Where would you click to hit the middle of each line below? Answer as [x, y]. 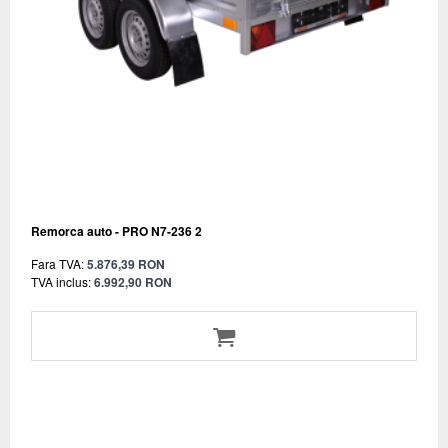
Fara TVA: [57, 263]
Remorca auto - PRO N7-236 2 [116, 230]
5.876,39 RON [126, 263]
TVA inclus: [61, 281]
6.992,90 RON [133, 281]
